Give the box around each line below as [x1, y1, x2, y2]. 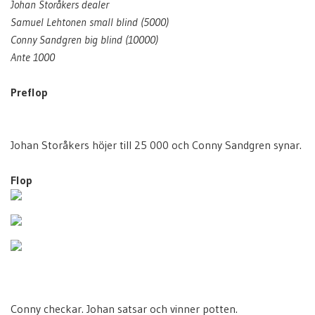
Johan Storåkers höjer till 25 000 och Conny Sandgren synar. [11, 138, 302, 152]
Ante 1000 [11, 50, 55, 64]
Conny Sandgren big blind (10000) [11, 32, 158, 46]
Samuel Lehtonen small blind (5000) [11, 15, 169, 29]
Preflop [11, 85, 48, 99]
